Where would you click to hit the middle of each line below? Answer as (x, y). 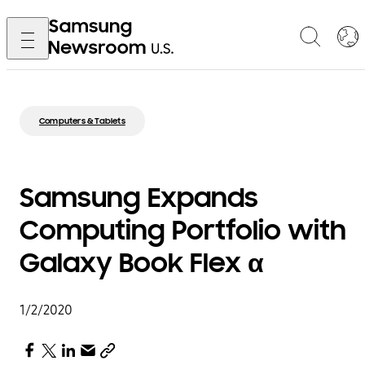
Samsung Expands (139, 198)
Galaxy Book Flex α (142, 263)
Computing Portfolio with (183, 231)
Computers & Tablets (82, 121)
